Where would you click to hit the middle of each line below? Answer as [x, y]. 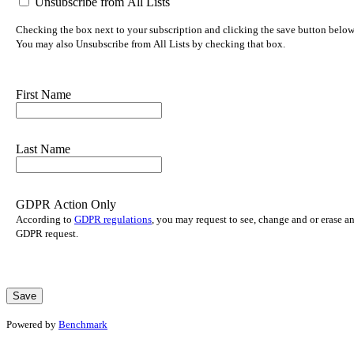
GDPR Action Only [66, 204]
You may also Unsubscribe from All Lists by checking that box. [151, 44]
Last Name [43, 149]
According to [45, 219]
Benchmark [83, 324]
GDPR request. [47, 233]
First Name [43, 94]
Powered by [32, 324]
